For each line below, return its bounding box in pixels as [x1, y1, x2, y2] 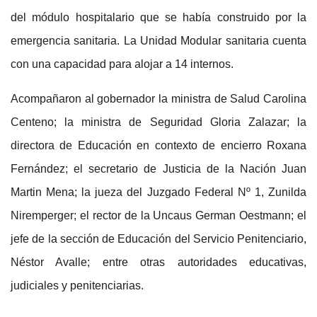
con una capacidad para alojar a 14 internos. [11, 58, 234, 71]
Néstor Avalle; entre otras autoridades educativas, [11, 256, 306, 269]
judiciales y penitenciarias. [11, 279, 144, 292]
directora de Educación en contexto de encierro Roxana [11, 139, 306, 152]
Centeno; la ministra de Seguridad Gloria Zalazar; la [11, 116, 306, 129]
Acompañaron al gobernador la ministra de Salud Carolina [11, 93, 306, 105]
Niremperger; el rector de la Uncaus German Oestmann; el [11, 209, 306, 222]
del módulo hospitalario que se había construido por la [11, 11, 306, 24]
